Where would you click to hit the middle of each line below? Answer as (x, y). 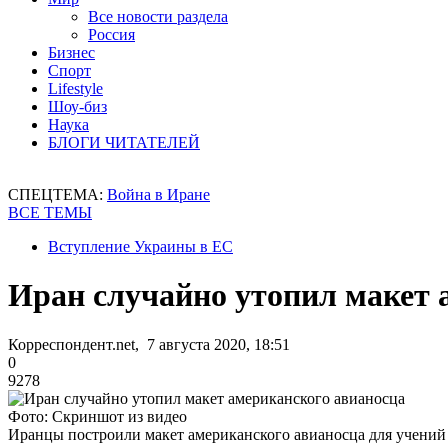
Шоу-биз (77, 106)
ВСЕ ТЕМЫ (50, 212)
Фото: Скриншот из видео (97, 416)
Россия (111, 34)
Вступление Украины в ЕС (140, 246)
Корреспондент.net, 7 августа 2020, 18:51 (149, 344)
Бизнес (71, 52)
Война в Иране (158, 194)
